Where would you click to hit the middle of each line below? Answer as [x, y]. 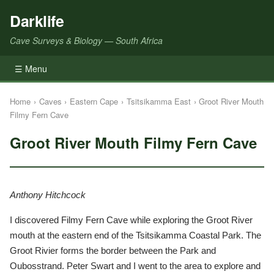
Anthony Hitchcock [48, 194]
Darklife [37, 20]
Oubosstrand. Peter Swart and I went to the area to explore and [135, 265]
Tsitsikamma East [158, 101]
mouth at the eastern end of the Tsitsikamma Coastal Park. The [135, 235]
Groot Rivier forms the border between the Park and [113, 250]
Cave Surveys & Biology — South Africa [86, 40]
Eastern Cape [94, 101]
